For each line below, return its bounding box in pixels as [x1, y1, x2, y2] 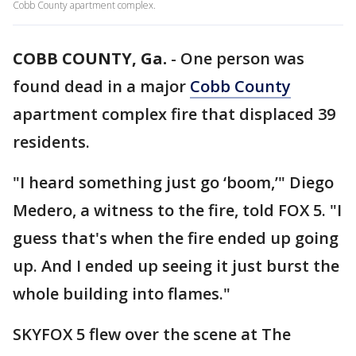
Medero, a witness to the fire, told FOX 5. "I [13, 199, 342, 221]
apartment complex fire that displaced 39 [13, 103, 335, 125]
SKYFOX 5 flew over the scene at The [13, 323, 291, 345]
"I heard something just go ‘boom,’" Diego [13, 172, 334, 193]
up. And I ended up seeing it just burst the [13, 255, 339, 277]
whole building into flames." [13, 283, 230, 304]
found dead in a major [13, 75, 190, 97]
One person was [180, 48, 304, 69]
